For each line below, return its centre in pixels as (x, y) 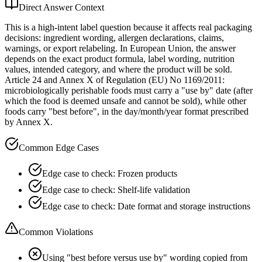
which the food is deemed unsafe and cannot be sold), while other (125, 101)
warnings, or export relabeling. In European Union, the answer (120, 48)
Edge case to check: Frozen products (110, 173)
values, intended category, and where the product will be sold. (118, 69)
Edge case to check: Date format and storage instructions (146, 206)
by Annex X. (29, 122)
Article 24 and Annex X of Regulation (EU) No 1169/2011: (115, 80)
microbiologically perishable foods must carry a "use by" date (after (129, 90)
